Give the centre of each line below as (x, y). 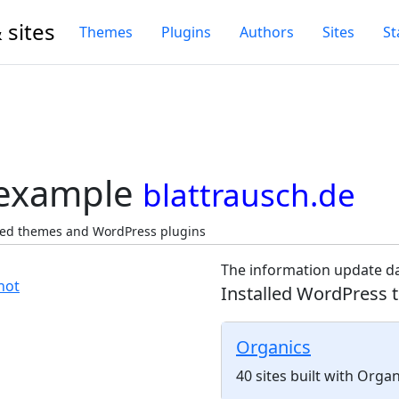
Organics (273, 347)
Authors (267, 32)
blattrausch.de (249, 195)
